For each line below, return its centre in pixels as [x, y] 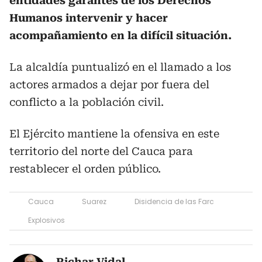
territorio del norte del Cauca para [101, 151]
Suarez [94, 201]
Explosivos [46, 220]
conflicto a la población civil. [87, 102]
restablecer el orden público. [85, 169]
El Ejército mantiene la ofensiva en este [114, 134]
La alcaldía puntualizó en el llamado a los [120, 67]
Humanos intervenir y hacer [89, 18]
